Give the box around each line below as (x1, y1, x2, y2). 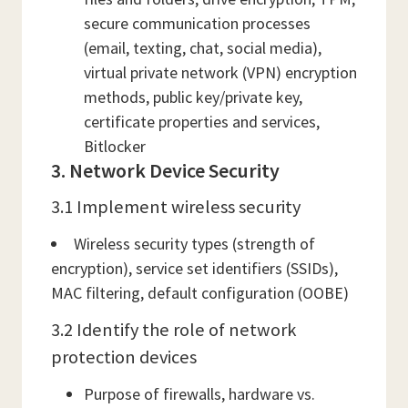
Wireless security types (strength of (74, 233, 315, 254)
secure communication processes (84, 13, 311, 34)
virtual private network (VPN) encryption (84, 62, 357, 83)
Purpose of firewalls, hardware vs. (84, 383, 315, 404)
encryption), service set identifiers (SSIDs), (51, 258, 338, 279)
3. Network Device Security (51, 158, 280, 183)
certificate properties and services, (84, 111, 320, 132)
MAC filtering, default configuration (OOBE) (51, 282, 349, 303)
